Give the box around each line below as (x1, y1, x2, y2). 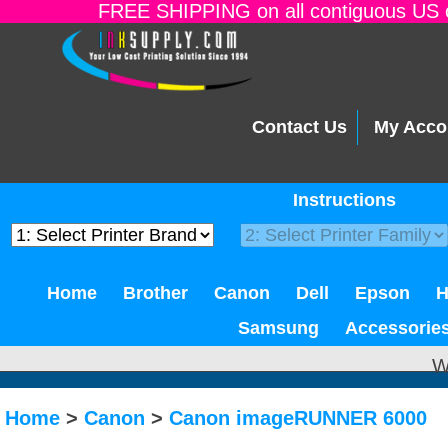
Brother (123, 283, 188, 303)
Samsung (238, 318, 319, 338)
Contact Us (252, 117, 347, 138)
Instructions (293, 190, 396, 210)
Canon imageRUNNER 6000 (169, 407, 427, 429)
